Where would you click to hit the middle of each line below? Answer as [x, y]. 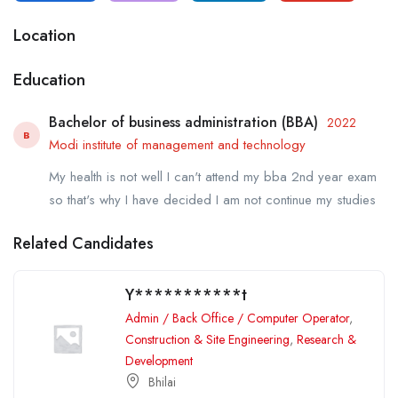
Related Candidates [84, 243]
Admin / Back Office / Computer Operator [237, 318]
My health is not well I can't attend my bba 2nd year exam [213, 176]
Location [44, 35]
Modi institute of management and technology [177, 144]
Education [49, 80]
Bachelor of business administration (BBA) [183, 122]
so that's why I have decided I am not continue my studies [212, 199]
